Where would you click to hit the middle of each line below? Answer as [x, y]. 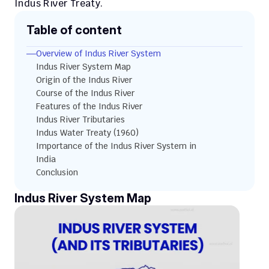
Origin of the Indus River [84, 80]
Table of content [74, 30]
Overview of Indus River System [98, 53]
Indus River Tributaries [80, 119]
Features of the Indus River [89, 106]
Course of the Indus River [85, 93]
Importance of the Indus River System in [116, 146]
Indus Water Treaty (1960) [87, 133]
